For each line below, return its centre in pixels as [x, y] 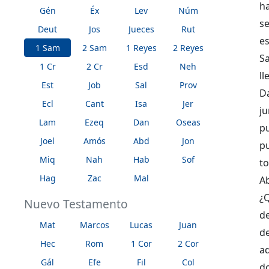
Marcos [94, 225]
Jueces [141, 29]
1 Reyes [141, 47]
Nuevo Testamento [76, 204]
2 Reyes [188, 47]
